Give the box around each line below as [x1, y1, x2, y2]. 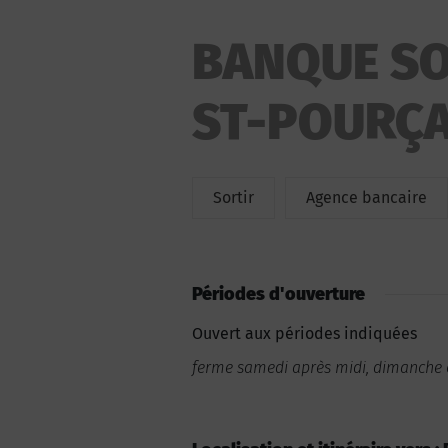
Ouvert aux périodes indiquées [192, 324, 417, 343]
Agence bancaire [306, 188, 427, 207]
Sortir [213, 188, 254, 207]
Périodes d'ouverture [192, 283, 365, 305]
